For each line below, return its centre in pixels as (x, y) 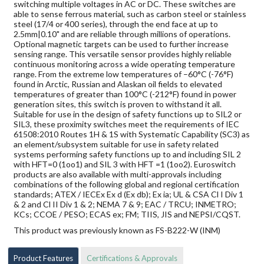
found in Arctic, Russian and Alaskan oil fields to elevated (118, 84)
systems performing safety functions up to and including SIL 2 (128, 154)
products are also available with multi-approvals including (118, 174)
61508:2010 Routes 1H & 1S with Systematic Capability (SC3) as (132, 134)
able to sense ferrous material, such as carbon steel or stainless (130, 14)
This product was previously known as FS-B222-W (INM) (117, 230)
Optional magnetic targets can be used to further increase (121, 44)
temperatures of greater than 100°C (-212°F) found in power (125, 94)
